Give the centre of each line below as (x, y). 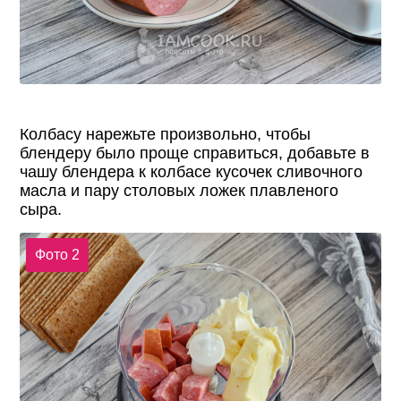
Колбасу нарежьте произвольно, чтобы (166, 134)
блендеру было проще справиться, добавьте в (195, 153)
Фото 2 (57, 254)
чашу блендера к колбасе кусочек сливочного (192, 171)
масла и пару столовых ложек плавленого (179, 190)
